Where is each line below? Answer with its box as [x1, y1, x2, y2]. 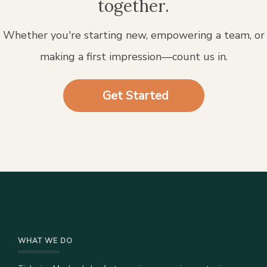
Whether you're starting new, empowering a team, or [2, 28, 265, 43]
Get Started [102, 88, 169, 104]
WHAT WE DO [18, 236, 73, 246]
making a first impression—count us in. [39, 49, 228, 64]
